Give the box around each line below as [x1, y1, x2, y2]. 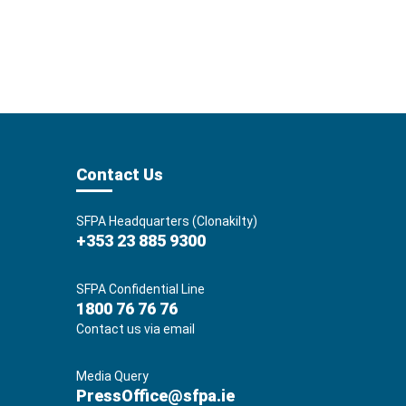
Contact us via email [75, 322, 195, 337]
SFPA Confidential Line [75, 282, 205, 297]
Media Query [75, 369, 149, 384]
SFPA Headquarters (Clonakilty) [75, 214, 257, 229]
